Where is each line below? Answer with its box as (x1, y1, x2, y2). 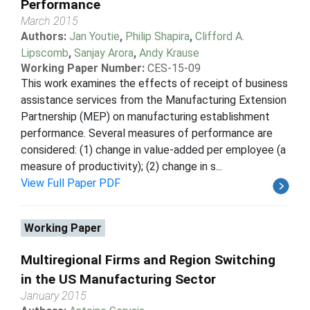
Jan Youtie (69, 29, 120, 43)
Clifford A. (195, 29, 244, 43)
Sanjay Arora (74, 46, 134, 60)
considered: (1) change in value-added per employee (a (21, 143, 286, 156)
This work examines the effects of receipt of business (21, 76, 288, 90)
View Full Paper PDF (21, 176, 120, 190)
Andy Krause (139, 46, 199, 60)
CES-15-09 (147, 61, 201, 75)
